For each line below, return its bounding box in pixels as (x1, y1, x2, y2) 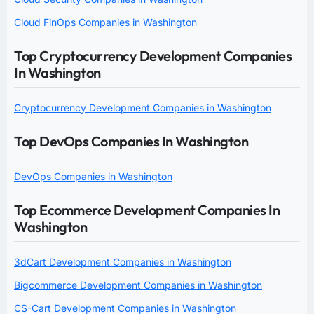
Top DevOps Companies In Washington (14, 132, 248, 150)
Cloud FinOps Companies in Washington (14, 15, 197, 28)
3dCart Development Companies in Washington (14, 255, 231, 268)
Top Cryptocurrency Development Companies (14, 46, 292, 64)
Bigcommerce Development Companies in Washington (14, 278, 262, 291)
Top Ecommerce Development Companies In (14, 200, 280, 219)
